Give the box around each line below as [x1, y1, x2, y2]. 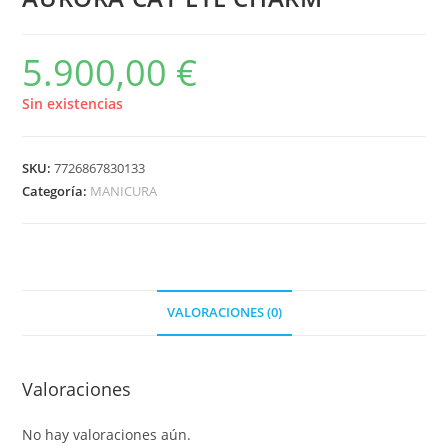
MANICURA [90, 181, 158, 200]
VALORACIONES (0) [166, 303, 282, 321]
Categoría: [22, 181, 91, 200]
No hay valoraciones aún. [22, 424, 192, 444]
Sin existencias [22, 93, 124, 113]
